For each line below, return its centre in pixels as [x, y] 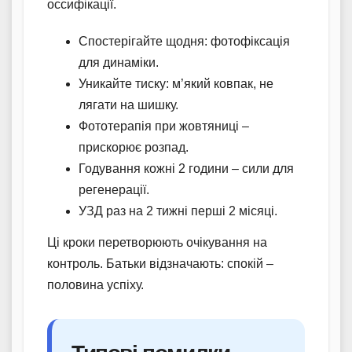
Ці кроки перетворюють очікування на [157, 243]
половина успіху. [95, 285]
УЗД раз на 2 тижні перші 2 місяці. [178, 211]
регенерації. [114, 190]
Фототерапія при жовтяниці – [164, 126]
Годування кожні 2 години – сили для [186, 169]
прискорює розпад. [134, 148]
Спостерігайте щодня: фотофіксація [184, 42]
